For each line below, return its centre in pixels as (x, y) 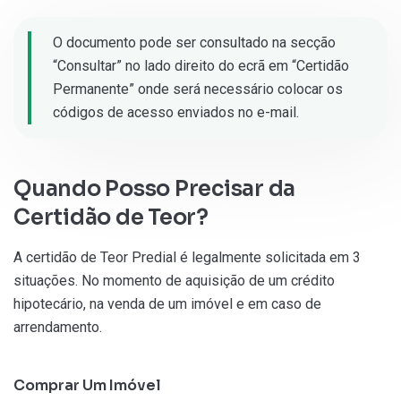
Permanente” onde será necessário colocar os (198, 90)
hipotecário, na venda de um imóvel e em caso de (167, 304)
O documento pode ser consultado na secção (194, 43)
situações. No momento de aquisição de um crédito (174, 281)
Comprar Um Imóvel (87, 386)
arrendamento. (58, 328)
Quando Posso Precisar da (155, 189)
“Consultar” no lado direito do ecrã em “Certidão (201, 66)
